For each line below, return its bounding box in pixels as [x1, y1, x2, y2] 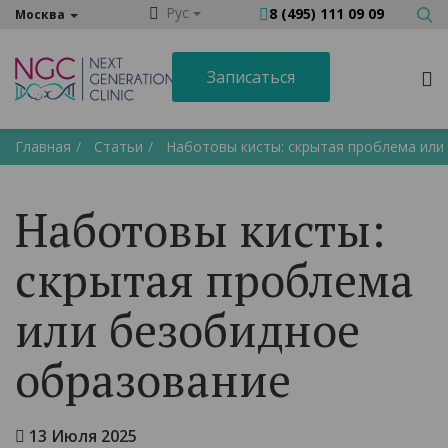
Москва [15, 6, 65, 23]
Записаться [207, 66, 295, 88]
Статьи [94, 137, 143, 156]
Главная [15, 137, 71, 156]
